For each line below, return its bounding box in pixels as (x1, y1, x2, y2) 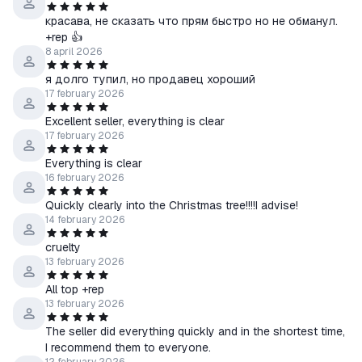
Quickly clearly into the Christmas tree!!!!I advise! (45, 198, 298, 213)
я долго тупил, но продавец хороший (45, 72, 255, 86)
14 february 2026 (45, 213, 124, 226)
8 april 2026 (45, 45, 102, 58)
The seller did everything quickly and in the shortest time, (45, 324, 345, 339)
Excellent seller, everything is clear (45, 114, 225, 128)
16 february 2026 (45, 171, 124, 184)
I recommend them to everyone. (45, 340, 211, 355)
